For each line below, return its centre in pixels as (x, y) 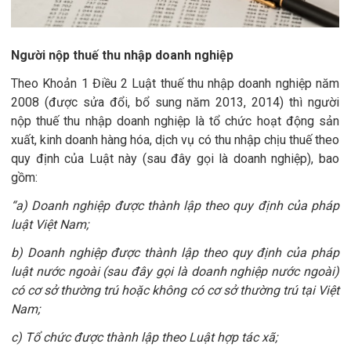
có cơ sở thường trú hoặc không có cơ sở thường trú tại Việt (175, 290)
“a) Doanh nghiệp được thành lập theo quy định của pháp (175, 205)
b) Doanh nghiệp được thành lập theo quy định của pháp (175, 252)
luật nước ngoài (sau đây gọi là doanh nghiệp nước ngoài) (175, 271)
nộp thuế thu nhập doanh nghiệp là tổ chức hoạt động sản (175, 121)
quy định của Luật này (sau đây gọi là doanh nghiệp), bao (175, 158)
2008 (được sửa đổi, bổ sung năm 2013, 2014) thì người (175, 102)
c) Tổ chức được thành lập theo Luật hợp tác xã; (144, 337)
